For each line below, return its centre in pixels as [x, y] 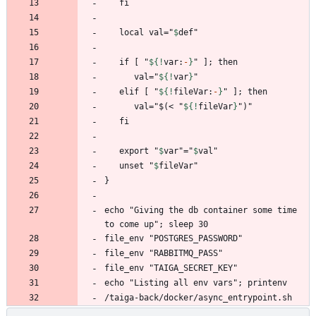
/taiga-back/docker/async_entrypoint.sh [198, 298]
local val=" [146, 33]
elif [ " [139, 92]
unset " [136, 166]
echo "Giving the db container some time [201, 211]
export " [139, 151]
